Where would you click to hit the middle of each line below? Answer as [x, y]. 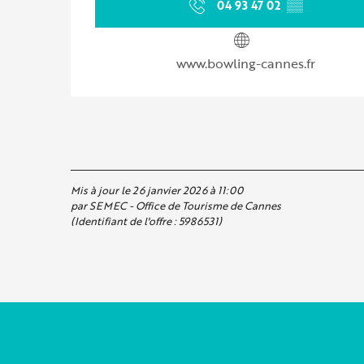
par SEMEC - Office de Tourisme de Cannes [176, 206]
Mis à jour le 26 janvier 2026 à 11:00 [157, 191]
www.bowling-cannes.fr [245, 64]
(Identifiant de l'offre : [125, 221]
